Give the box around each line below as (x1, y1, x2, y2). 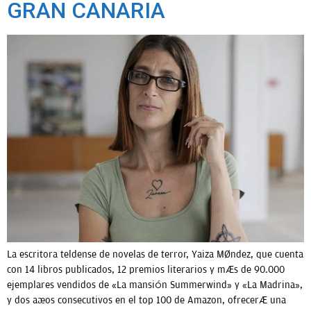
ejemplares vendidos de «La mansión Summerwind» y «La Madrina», (7, 279, 303, 292)
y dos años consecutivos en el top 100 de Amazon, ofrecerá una (7, 294, 286, 307)
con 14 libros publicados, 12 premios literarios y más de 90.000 (7, 264, 285, 276)
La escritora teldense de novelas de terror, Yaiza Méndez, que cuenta (7, 249, 303, 261)
